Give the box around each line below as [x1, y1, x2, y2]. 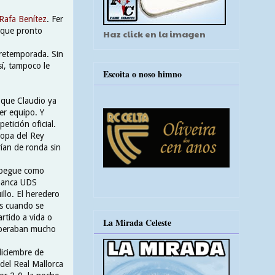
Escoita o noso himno [103, 68, 182, 81]
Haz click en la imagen [103, 27, 206, 40]
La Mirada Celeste [103, 215, 171, 229]
